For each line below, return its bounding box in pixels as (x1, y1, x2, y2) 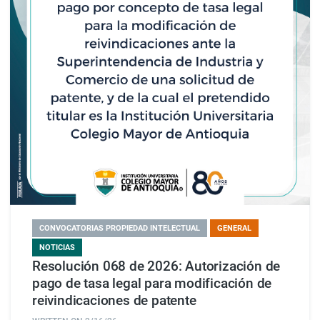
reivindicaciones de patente (32, 292, 196, 309)
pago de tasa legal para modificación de (32, 275, 272, 291)
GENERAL (217, 223, 251, 233)
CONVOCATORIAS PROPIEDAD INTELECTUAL (39, 223, 200, 233)
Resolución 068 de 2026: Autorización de (32, 258, 281, 274)
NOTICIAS (39, 242, 75, 252)
